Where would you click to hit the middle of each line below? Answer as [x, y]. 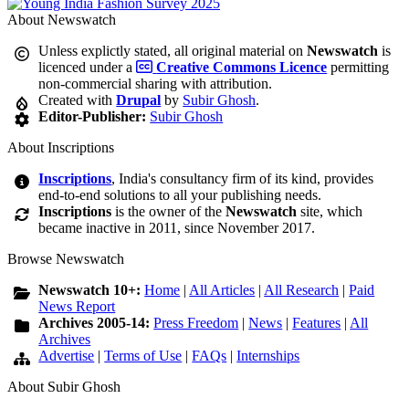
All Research [302, 290]
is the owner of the [169, 212]
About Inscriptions [61, 148]
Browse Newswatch [66, 259]
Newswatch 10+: [92, 290]
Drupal [139, 100]
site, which [330, 212]
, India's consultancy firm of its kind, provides [243, 179]
